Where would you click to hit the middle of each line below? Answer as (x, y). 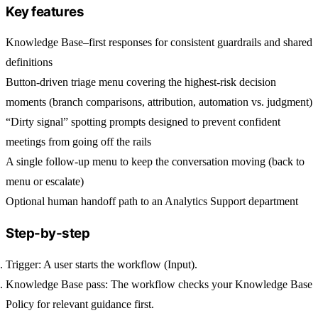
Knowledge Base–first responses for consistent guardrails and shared (159, 43)
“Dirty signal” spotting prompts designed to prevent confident (143, 122)
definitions (29, 62)
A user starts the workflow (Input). (119, 264)
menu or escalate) (45, 182)
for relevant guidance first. (94, 304)
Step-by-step (48, 234)
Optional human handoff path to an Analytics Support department (152, 202)
